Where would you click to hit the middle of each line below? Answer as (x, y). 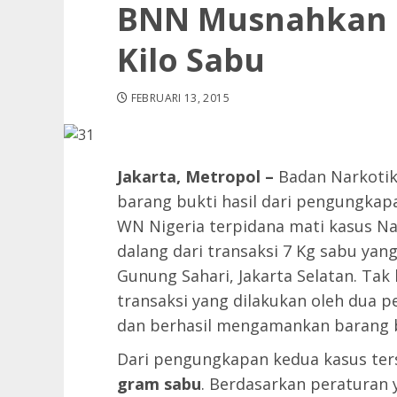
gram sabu (159, 384)
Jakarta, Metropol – (195, 176)
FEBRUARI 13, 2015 (180, 98)
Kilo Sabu (191, 60)
